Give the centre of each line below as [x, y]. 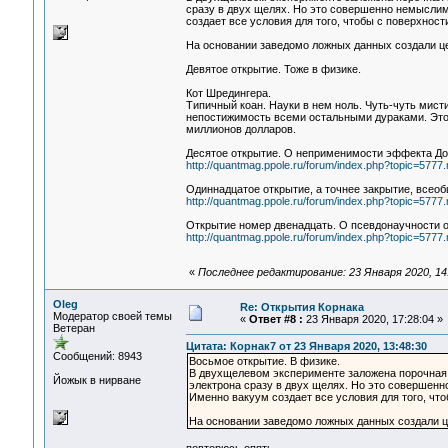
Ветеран [73, 328]
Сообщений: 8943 [97, 356]
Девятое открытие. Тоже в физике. [273, 69]
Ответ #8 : [275, 319]
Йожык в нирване [96, 380]
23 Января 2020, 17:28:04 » [372, 319]
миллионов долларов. [240, 129]
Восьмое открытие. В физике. [264, 361]
